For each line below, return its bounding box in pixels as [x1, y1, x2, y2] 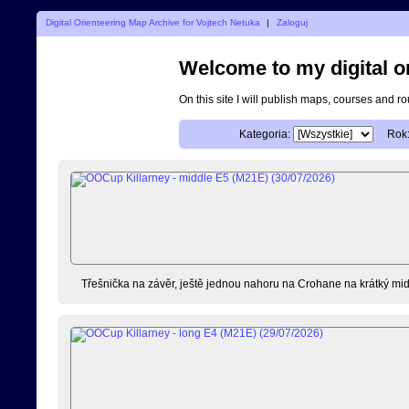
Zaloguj [277, 16, 309, 27]
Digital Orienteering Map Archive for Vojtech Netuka [45, 16, 260, 27]
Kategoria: [239, 127, 290, 141]
